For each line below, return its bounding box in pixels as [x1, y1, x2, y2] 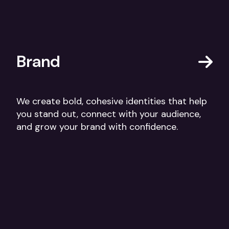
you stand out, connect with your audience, [16, 108, 201, 121]
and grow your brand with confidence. [16, 121, 178, 133]
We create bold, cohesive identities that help [16, 95, 207, 108]
